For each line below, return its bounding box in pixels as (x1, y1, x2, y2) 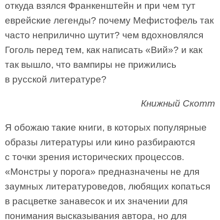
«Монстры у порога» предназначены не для (5, 166, 199, 177)
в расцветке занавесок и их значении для (5, 196, 188, 206)
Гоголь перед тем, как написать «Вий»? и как (5, 45, 202, 55)
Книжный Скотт (141, 98, 215, 109)
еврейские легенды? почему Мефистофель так (5, 15, 214, 26)
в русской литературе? (5, 74, 107, 84)
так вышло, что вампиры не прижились (5, 59, 176, 70)
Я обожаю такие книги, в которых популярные (5, 122, 207, 133)
